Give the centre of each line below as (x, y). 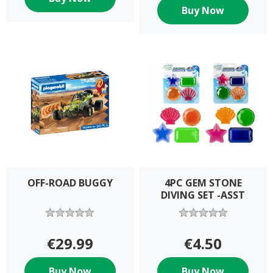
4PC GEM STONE (203, 183)
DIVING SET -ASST (203, 195)
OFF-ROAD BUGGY (70, 183)
